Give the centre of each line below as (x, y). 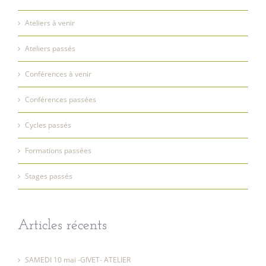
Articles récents (62, 226)
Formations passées (58, 151)
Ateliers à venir (50, 23)
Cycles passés (48, 125)
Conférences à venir (58, 74)
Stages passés (49, 176)
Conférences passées (61, 99)
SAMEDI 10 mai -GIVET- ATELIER (78, 260)
